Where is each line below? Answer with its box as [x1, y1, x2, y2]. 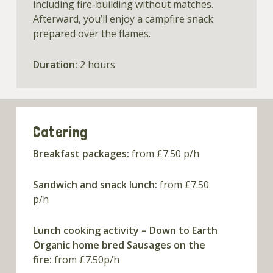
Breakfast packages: [32, 147, 129, 161]
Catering [32, 123, 88, 141]
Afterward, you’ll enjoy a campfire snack [32, 12, 213, 26]
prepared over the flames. [32, 26, 151, 40]
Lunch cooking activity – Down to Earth [32, 224, 218, 238]
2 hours [77, 57, 115, 71]
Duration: [32, 57, 77, 71]
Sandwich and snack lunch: [32, 178, 157, 192]
